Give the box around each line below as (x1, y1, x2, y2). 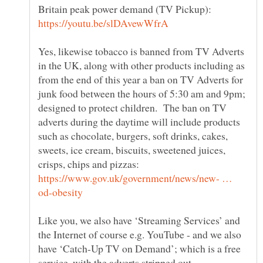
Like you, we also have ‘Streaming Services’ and (38, 213, 240, 227)
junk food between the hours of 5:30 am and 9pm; (38, 86, 245, 100)
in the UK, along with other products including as (38, 58, 245, 72)
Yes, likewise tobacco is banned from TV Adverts (38, 43, 244, 58)
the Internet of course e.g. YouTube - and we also (38, 227, 241, 241)
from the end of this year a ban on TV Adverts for (38, 72, 243, 86)
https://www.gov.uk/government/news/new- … (38, 170, 232, 185)
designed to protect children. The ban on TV (38, 100, 227, 114)
